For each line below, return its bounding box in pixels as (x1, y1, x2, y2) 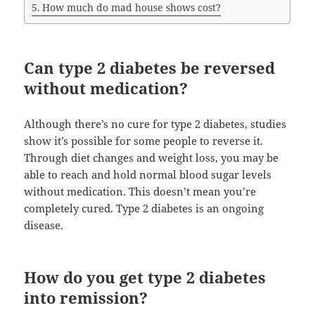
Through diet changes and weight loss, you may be (24, 150, 279, 165)
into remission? (24, 287, 148, 309)
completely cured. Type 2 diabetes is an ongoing (24, 201, 264, 216)
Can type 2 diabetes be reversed (24, 57, 276, 79)
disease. (24, 218, 64, 233)
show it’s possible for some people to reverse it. (24, 134, 264, 148)
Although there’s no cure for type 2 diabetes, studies (24, 117, 287, 131)
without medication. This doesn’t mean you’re (24, 184, 257, 199)
